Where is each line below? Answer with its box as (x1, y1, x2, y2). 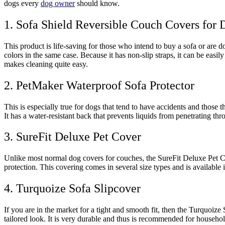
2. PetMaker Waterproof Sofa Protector (4, 78, 194, 92)
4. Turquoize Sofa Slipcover (4, 182, 141, 195)
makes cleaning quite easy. (4, 59, 88, 68)
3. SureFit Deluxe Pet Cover (4, 130, 141, 144)
